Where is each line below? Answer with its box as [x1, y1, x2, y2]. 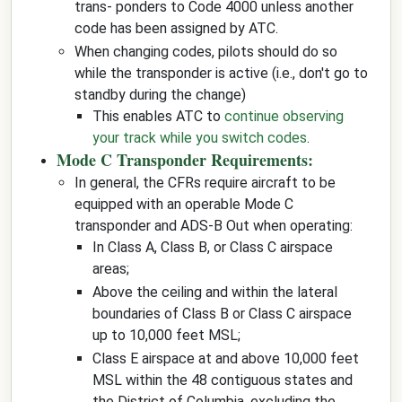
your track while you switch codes [92, 129, 307, 146]
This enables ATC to [92, 108, 224, 125]
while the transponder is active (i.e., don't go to [74, 65, 368, 82]
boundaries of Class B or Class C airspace [92, 305, 352, 322]
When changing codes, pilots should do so [74, 43, 337, 60]
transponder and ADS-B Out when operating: [74, 217, 353, 234]
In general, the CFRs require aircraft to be [74, 174, 336, 191]
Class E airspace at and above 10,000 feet [92, 350, 359, 367]
